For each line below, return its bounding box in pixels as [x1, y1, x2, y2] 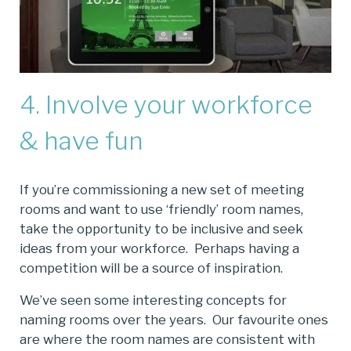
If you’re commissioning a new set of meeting [20, 181, 304, 197]
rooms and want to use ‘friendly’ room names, [20, 201, 303, 217]
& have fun [20, 125, 143, 156]
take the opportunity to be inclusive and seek [20, 220, 303, 237]
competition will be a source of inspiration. [20, 259, 283, 276]
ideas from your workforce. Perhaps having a [20, 240, 299, 256]
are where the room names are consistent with [20, 331, 315, 348]
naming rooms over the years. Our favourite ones [20, 312, 328, 328]
